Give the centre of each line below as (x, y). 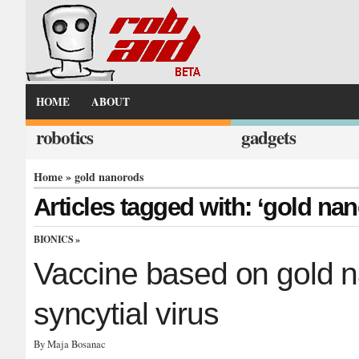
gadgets (268, 137)
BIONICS (54, 240)
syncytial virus (126, 314)
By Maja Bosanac (70, 345)
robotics (64, 137)
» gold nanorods (103, 177)
